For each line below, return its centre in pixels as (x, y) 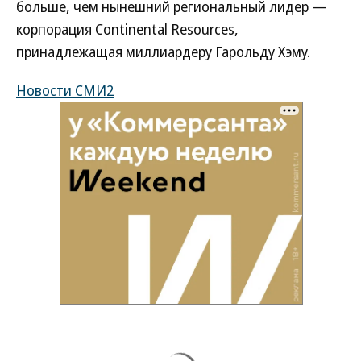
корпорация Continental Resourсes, (127, 29)
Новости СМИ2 (65, 90)
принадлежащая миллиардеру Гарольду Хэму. (163, 52)
